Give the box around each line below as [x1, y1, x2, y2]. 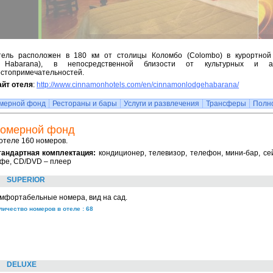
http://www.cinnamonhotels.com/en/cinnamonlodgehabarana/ [37, 80, 239, 89]
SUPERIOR [7, 175, 45, 184]
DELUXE [7, 260, 37, 269]
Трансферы [206, 99, 246, 108]
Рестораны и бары [52, 99, 117, 108]
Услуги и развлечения [124, 99, 199, 108]
